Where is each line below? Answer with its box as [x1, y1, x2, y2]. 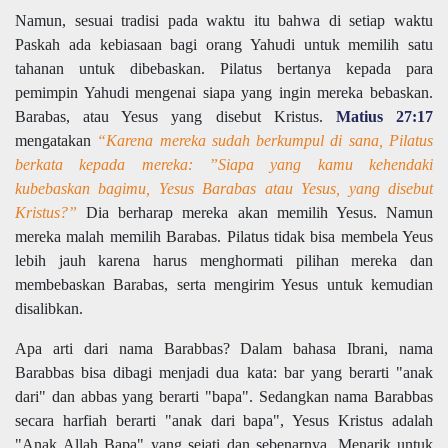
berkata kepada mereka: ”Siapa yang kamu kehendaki [15, 156, 433, 174]
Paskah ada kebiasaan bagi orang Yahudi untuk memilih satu [15, 36, 433, 54]
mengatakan [15, 132, 98, 150]
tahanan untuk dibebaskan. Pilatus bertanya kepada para [15, 60, 433, 78]
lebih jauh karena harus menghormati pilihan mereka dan [15, 252, 433, 270]
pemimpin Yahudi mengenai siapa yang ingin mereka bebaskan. [15, 84, 433, 102]
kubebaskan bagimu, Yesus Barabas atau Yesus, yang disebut [15, 180, 433, 198]
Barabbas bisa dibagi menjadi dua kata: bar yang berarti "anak [15, 364, 433, 382]
